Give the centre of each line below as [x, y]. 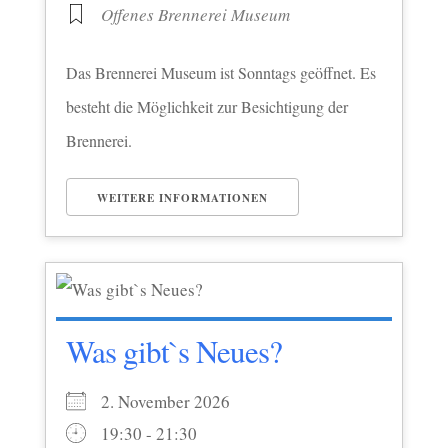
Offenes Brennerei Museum [195, 14]
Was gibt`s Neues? [173, 350]
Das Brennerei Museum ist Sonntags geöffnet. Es [220, 72]
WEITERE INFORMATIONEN [182, 197]
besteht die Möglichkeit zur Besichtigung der [206, 106]
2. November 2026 [177, 401]
